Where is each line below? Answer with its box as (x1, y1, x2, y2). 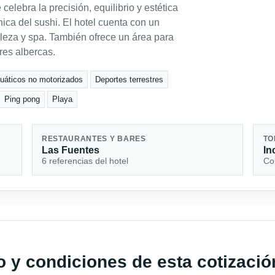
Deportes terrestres (95, 74, 163, 84)
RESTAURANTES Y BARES (41, 134, 146, 142)
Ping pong (4, 95, 40, 104)
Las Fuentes (41, 144, 99, 155)
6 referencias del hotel (41, 155, 128, 166)
